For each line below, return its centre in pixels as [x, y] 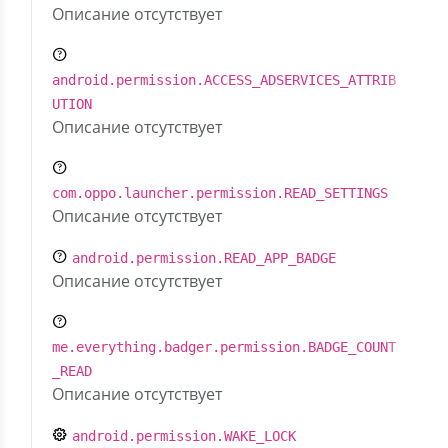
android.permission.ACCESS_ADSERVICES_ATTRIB [224, 80]
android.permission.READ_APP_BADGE [204, 258]
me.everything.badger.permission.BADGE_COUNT [224, 347]
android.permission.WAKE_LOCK [184, 436]
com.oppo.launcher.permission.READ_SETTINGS [220, 193]
